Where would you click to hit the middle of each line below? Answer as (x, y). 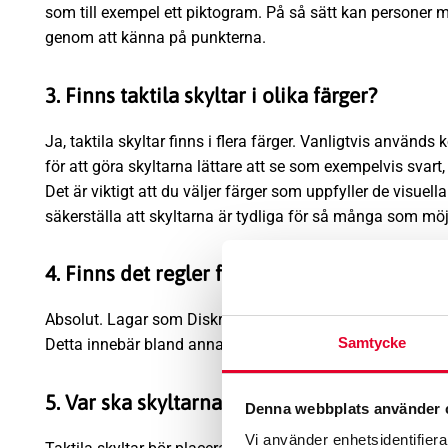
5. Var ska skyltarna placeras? (179, 402)
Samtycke (372, 342)
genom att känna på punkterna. (155, 37)
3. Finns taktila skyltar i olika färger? (211, 94)
